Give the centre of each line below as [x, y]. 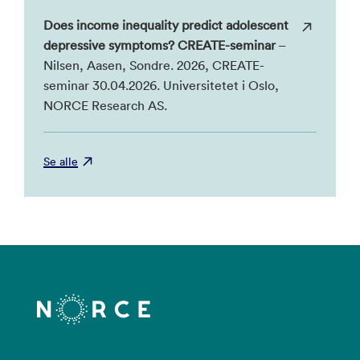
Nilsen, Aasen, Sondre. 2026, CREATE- [154, 65]
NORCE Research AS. [105, 105]
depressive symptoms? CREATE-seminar [160, 45]
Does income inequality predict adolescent [166, 25]
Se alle [61, 162]
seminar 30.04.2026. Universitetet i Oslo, [161, 85]
